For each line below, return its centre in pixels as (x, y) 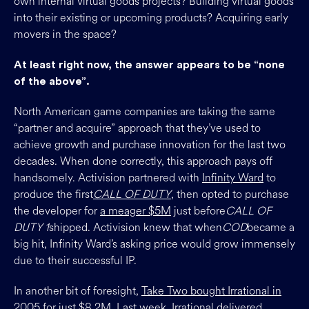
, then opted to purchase (230, 194)
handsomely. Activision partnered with (108, 178)
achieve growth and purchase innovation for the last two (150, 144)
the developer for (57, 211)
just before (198, 211)
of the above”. (52, 81)
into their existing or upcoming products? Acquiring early (151, 18)
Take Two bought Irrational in (211, 291)
